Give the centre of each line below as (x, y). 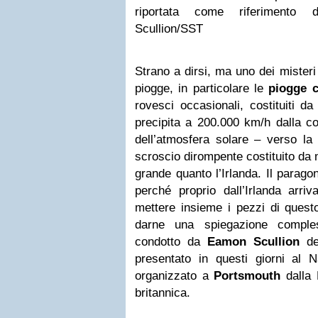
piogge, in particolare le (202, 88)
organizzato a (175, 276)
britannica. (163, 293)
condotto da (171, 242)
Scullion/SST (169, 29)
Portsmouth (247, 276)
